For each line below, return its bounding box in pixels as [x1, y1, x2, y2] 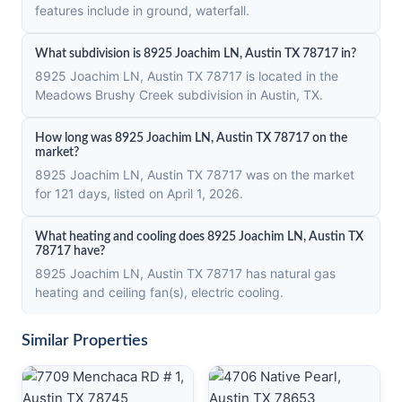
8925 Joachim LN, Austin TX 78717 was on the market [35, 167, 354, 182]
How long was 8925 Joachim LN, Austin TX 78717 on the [35, 132, 347, 144]
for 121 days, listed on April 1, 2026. [35, 186, 243, 201]
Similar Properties [22, 333, 148, 349]
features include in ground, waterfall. [35, 3, 249, 18]
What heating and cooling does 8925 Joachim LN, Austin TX [35, 231, 363, 243]
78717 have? [35, 245, 105, 258]
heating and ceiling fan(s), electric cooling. [35, 284, 284, 300]
